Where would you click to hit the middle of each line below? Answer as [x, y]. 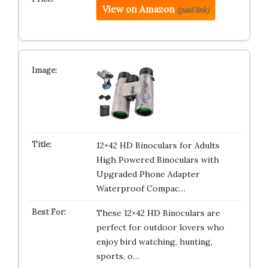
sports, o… [118, 256]
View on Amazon [138, 9]
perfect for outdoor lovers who [160, 227]
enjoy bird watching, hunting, [154, 242]
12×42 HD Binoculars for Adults [158, 145]
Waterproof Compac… [141, 188]
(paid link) [193, 10]
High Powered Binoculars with [157, 160]
